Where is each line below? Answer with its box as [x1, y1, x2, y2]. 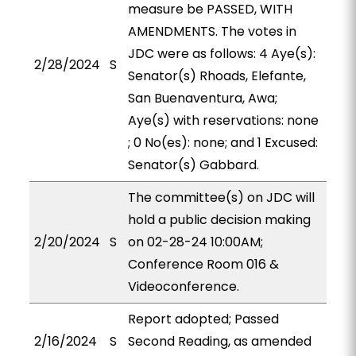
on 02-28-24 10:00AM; [127, 233, 263, 251]
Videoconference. [127, 277, 239, 296]
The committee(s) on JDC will [127, 188, 315, 207]
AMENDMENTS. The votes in [127, 22, 296, 41]
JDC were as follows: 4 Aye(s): [127, 44, 315, 63]
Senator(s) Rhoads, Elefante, [127, 67, 306, 85]
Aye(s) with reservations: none [127, 111, 319, 130]
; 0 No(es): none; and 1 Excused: [127, 133, 318, 152]
